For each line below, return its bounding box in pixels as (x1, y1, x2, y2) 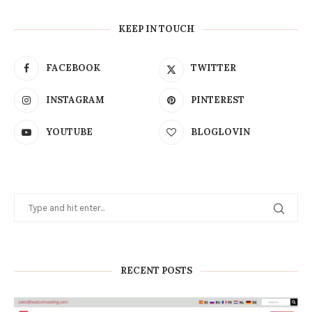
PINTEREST (191, 94, 245, 106)
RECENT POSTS (120, 265, 192, 276)
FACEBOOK (46, 62, 100, 74)
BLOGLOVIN (191, 126, 251, 138)
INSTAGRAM (46, 94, 104, 106)
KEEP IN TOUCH (118, 23, 194, 35)
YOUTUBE (46, 126, 93, 138)
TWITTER (191, 62, 237, 74)
